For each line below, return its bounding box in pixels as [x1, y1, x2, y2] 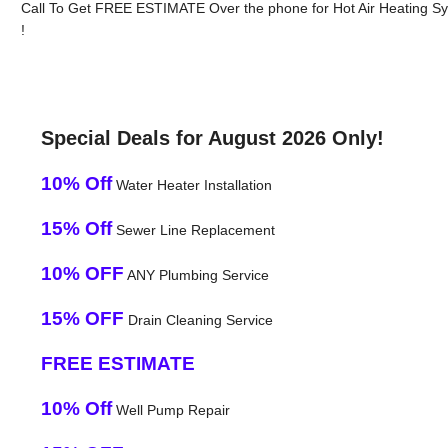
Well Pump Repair [111, 401, 230, 418]
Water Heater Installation [111, 176, 272, 193]
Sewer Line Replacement [111, 221, 275, 238]
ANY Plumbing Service [123, 266, 269, 283]
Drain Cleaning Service [123, 311, 273, 328]
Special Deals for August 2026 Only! [40, 126, 384, 149]
